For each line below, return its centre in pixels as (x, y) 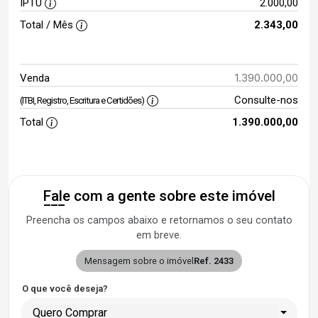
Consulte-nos (266, 100)
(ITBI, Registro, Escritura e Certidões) (82, 100)
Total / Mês (48, 25)
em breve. (159, 235)
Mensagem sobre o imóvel (139, 261)
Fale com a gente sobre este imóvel (159, 196)
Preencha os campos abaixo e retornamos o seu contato (159, 220)
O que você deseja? (65, 289)
